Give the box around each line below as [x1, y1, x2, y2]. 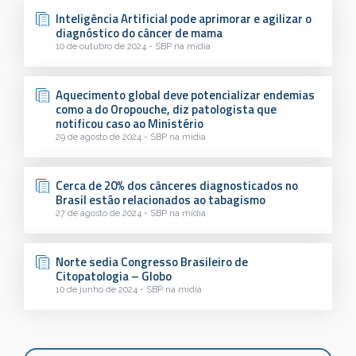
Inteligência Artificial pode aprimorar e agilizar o [56, 9, 311, 28]
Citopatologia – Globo [56, 266, 172, 285]
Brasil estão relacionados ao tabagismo [56, 190, 265, 209]
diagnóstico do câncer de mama [56, 23, 222, 42]
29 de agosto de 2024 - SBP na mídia [56, 131, 206, 142]
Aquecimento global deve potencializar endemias [56, 85, 315, 104]
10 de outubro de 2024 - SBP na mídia [56, 41, 211, 52]
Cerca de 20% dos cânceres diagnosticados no [56, 176, 298, 195]
